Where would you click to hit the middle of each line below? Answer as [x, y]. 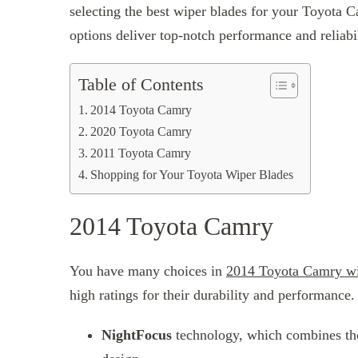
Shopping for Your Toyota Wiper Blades [192, 175]
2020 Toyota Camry [141, 131]
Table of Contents [141, 85]
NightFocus [139, 334]
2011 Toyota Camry [141, 153]
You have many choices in [148, 270]
